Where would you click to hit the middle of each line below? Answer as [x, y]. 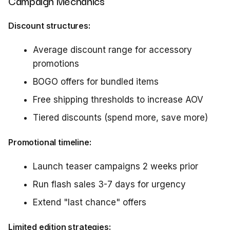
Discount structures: [49, 26]
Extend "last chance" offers [90, 202]
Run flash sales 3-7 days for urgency [109, 184]
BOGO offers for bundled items [96, 82]
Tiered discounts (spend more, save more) [120, 118]
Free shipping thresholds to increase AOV [118, 100]
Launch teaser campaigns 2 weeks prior [116, 166]
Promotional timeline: [50, 142]
